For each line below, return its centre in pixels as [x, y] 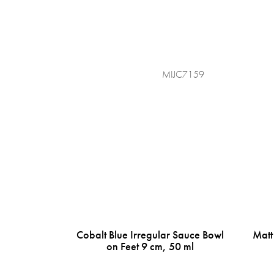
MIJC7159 [183, 75]
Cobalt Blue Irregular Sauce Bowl [150, 234]
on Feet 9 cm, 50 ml [150, 246]
